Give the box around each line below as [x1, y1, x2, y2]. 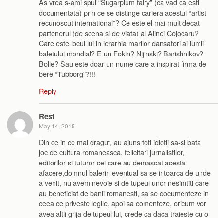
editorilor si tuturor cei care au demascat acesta [39, 157, 185, 168]
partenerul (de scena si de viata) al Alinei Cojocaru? [39, 27, 199, 38]
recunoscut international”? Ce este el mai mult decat [39, 17, 200, 28]
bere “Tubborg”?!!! [39, 68, 95, 79]
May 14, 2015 [39, 121, 75, 130]
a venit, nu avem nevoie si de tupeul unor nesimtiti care [39, 178, 209, 188]
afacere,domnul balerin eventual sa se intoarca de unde [39, 167, 211, 178]
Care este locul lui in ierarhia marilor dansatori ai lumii [39, 37, 204, 48]
